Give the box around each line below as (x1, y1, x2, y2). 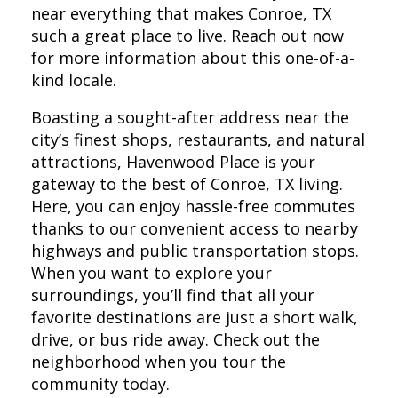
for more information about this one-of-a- (31, 46, 354, 68)
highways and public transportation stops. (31, 239, 359, 261)
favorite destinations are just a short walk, (31, 306, 358, 328)
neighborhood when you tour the (31, 350, 286, 372)
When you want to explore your (31, 261, 272, 283)
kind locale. (31, 68, 116, 91)
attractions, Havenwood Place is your (31, 150, 315, 172)
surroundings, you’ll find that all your (31, 283, 314, 306)
